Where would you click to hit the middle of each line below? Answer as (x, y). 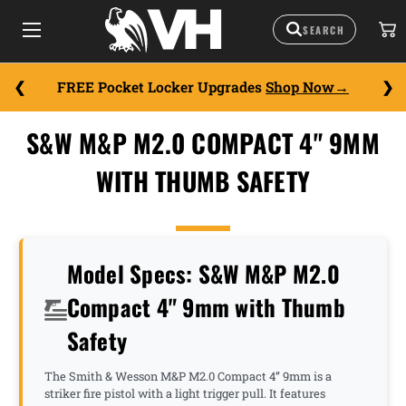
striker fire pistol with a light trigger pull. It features (185, 393)
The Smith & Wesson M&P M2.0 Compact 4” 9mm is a (188, 376)
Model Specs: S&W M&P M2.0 (203, 273)
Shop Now (300, 87)
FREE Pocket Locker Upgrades (161, 87)
